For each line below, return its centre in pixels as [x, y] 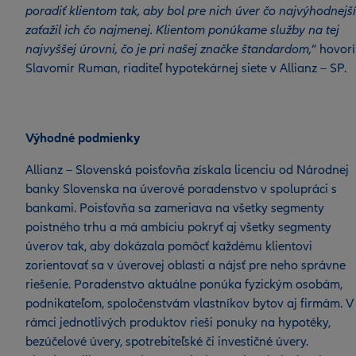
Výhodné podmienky [83, 138]
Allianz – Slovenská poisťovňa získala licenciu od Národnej [187, 170]
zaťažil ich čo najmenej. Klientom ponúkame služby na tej [182, 30]
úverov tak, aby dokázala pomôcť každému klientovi [169, 246]
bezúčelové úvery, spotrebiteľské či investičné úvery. [167, 342]
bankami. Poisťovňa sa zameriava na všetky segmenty [175, 208]
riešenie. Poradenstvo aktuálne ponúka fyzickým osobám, [184, 284]
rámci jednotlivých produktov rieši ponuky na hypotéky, [178, 323]
